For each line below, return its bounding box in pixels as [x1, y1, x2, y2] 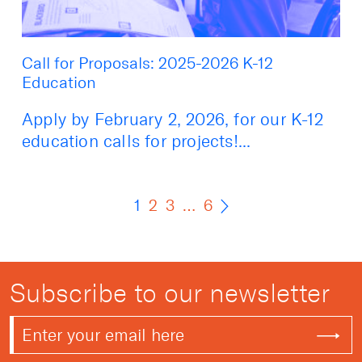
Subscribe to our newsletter [10, 278, 330, 309]
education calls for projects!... [22, 130, 251, 151]
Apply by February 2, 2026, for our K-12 [22, 108, 323, 129]
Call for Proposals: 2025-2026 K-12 [22, 53, 273, 73]
